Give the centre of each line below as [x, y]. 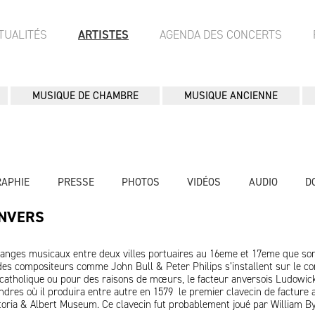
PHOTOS [140, 182]
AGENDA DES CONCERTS [221, 34]
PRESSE [76, 182]
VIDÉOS [204, 182]
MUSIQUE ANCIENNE [231, 96]
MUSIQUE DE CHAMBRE [85, 96]
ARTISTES [103, 34]
